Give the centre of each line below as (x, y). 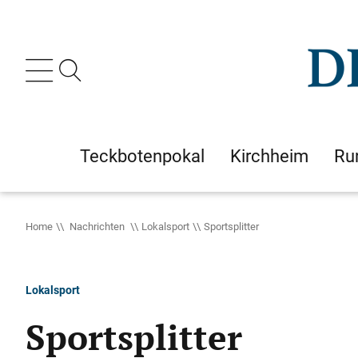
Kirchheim (269, 156)
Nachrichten (97, 226)
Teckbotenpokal (142, 156)
